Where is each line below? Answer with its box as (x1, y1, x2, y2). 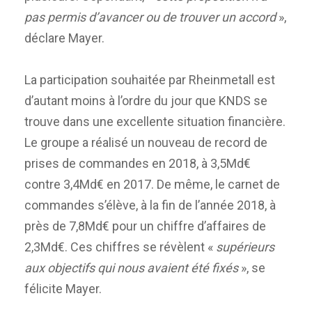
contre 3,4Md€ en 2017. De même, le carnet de (24, 176, 280, 192)
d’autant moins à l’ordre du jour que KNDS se (24, 93, 267, 108)
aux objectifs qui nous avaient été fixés (24, 260, 238, 275)
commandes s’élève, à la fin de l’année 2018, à (24, 197, 276, 212)
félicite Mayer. (24, 281, 102, 296)
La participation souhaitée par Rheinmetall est (24, 72, 275, 87)
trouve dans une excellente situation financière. (24, 114, 286, 129)
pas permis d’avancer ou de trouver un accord (24, 9, 276, 24)
